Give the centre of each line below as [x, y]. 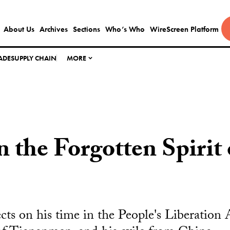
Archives [53, 29]
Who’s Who [125, 29]
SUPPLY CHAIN [34, 58]
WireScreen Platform [184, 29]
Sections [86, 29]
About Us [19, 29]
